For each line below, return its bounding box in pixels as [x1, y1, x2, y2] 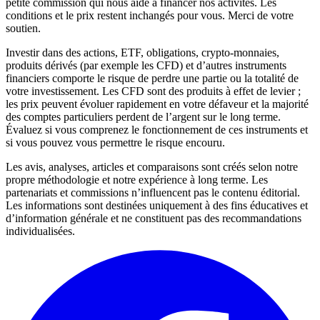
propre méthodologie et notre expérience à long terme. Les [6, 173, 268, 186]
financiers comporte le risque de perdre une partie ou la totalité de [6, 71, 299, 84]
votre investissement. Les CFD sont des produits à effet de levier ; [6, 84, 301, 97]
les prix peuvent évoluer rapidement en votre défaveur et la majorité [6, 97, 309, 110]
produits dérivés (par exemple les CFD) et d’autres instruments [6, 59, 286, 71]
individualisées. [6, 224, 75, 237]
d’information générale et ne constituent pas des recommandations [6, 211, 301, 224]
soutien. [6, 21, 41, 34]
